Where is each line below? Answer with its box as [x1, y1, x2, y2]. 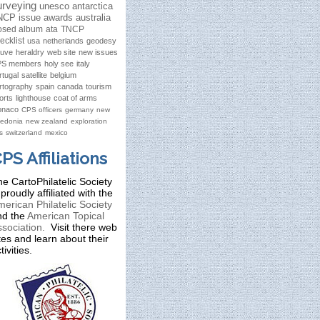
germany [65, 106, 94, 114]
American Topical [27, 210, 104, 221]
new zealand [26, 117, 68, 125]
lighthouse [16, 94, 51, 102]
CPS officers [21, 106, 62, 114]
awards [44, 12, 73, 23]
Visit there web [45, 221, 117, 233]
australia [76, 12, 111, 23]
